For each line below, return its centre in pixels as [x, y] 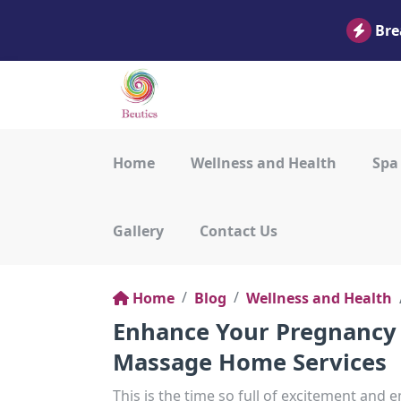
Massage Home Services [250, 362]
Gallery [138, 231]
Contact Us [239, 231]
